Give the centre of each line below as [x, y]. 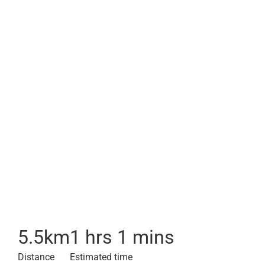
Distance [36, 257]
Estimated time [101, 257]
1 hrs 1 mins [122, 237]
